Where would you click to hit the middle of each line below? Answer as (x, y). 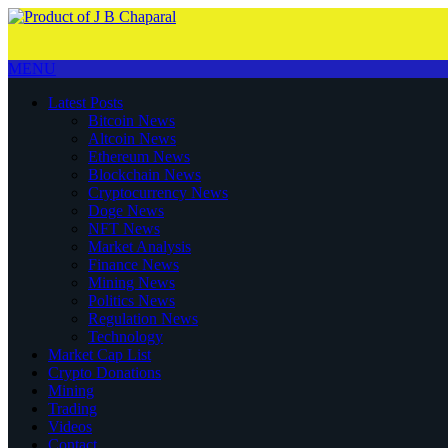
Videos (70, 426)
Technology (125, 336)
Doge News (126, 210)
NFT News (124, 228)
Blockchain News (144, 174)
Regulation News (143, 318)
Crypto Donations (104, 372)
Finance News (133, 264)
